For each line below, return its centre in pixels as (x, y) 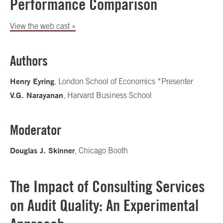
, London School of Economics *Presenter (124, 81)
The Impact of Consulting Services (107, 186)
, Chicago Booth (101, 150)
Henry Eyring (32, 81)
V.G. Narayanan (37, 95)
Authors (29, 61)
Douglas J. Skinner (42, 150)
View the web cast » (43, 26)
